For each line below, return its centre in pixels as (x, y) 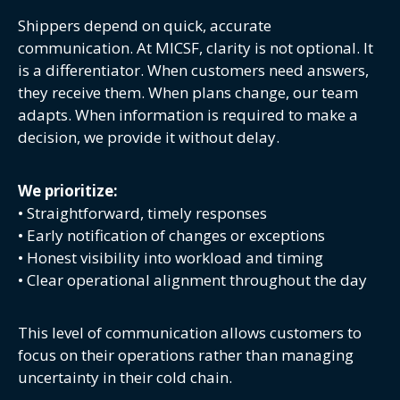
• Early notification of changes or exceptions (171, 235)
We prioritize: (68, 190)
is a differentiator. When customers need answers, (193, 71)
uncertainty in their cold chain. (125, 377)
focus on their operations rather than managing (186, 354)
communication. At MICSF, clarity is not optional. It (196, 48)
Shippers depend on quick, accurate (145, 26)
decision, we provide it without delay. (149, 137)
